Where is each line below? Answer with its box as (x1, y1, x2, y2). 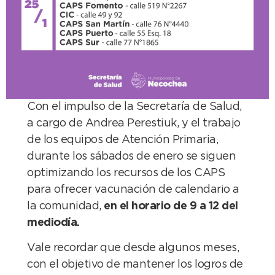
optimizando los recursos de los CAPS (27, 168, 225, 178)
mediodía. (27, 217, 80, 228)
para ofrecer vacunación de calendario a (27, 184, 239, 195)
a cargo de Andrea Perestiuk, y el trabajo (27, 118, 241, 128)
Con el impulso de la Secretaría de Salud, (27, 101, 242, 112)
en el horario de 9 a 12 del (104, 201, 238, 211)
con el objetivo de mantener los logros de (27, 260, 243, 270)
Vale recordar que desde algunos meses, (27, 243, 239, 254)
